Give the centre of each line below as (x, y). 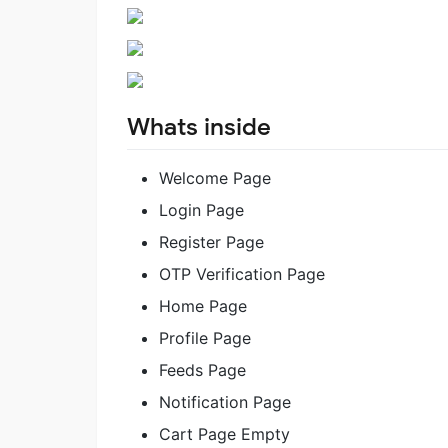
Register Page (211, 241)
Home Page (203, 305)
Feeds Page (202, 369)
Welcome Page (215, 177)
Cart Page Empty (224, 433)
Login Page (201, 209)
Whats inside (199, 126)
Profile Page (205, 337)
